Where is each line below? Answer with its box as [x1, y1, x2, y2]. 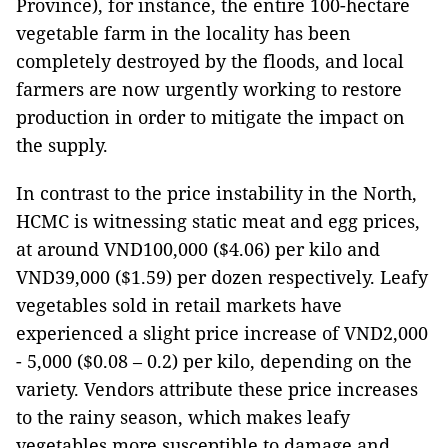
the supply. [16, 133, 108, 157]
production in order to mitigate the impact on [16, 105, 405, 129]
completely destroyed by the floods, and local [16, 49, 404, 73]
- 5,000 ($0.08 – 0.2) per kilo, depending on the [16, 349, 412, 373]
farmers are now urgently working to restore [16, 77, 402, 101]
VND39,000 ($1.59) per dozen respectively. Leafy [16, 265, 428, 289]
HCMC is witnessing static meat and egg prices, [16, 209, 420, 233]
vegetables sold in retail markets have [16, 293, 342, 317]
